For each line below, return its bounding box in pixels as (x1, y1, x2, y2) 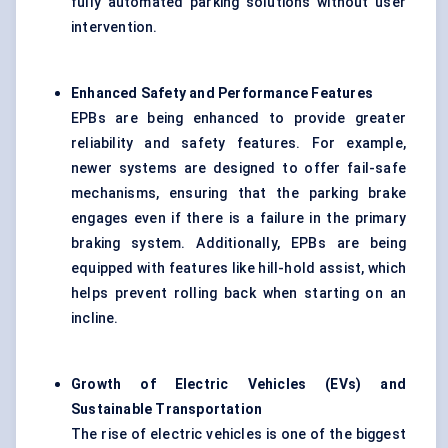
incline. (71, 310, 119, 327)
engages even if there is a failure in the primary (71, 210, 406, 227)
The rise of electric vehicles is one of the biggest (71, 426, 406, 443)
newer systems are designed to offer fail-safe (71, 160, 406, 177)
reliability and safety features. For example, (71, 135, 406, 152)
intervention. (71, 19, 158, 36)
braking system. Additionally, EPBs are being (71, 235, 406, 252)
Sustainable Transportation (71, 401, 263, 418)
